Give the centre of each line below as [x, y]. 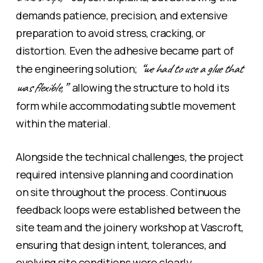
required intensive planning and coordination [124, 174]
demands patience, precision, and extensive [122, 15]
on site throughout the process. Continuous [121, 192]
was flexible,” [41, 87]
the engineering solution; [77, 68]
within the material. [63, 123]
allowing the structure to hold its [147, 87]
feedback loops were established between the [128, 209]
